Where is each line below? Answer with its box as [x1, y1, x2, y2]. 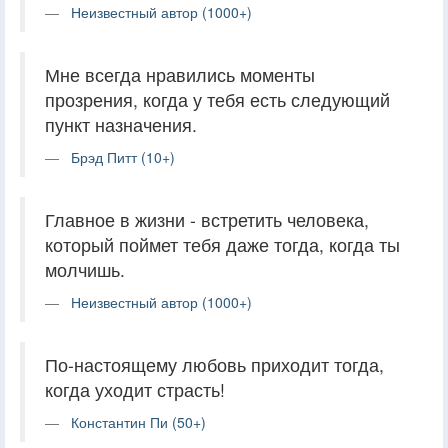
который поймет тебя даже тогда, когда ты [45, 231, 400, 257]
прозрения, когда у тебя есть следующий [45, 86, 390, 112]
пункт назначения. [45, 111, 197, 137]
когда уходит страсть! [45, 376, 225, 402]
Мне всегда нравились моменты [45, 61, 315, 87]
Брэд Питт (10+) [71, 146, 175, 167]
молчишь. [45, 256, 125, 282]
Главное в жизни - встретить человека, [45, 206, 369, 232]
